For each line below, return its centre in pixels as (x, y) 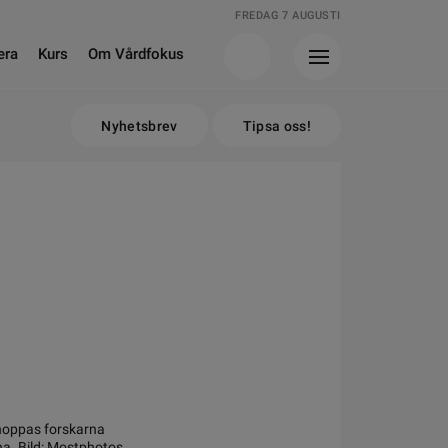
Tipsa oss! (276, 126)
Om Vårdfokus (136, 54)
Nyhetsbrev (139, 126)
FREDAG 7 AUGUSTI (288, 15)
